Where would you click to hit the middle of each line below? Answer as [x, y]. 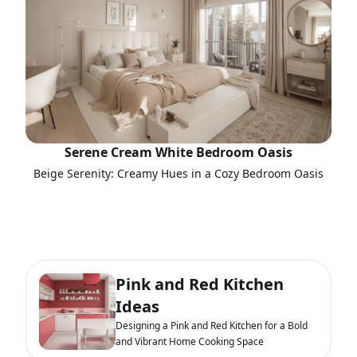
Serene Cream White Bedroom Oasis [178, 153]
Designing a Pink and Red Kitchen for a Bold [212, 326]
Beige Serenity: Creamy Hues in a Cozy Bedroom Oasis [178, 174]
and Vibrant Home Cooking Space [190, 342]
